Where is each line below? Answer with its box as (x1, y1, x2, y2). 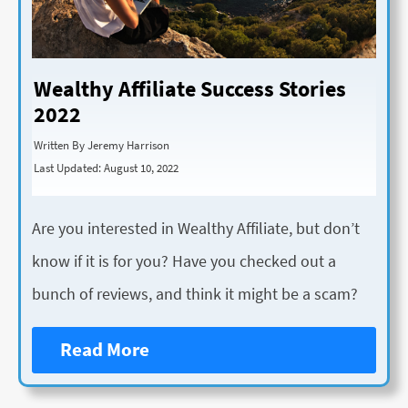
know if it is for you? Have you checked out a (32, 250, 336, 271)
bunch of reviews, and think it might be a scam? (32, 282, 358, 304)
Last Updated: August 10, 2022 (34, 159, 178, 175)
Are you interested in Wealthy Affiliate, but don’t (32, 217, 360, 239)
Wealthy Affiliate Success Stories (34, 75, 346, 104)
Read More (60, 338, 150, 362)
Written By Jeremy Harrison (34, 137, 169, 152)
